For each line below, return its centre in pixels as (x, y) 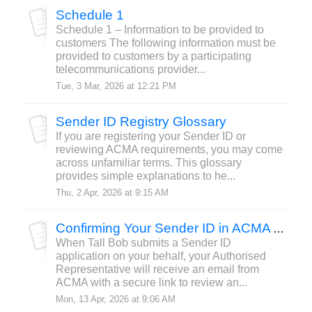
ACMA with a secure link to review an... (151, 282)
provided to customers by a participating (154, 56)
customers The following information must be (166, 43)
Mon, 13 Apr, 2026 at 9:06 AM (116, 299)
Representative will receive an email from (157, 269)
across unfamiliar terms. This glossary (149, 163)
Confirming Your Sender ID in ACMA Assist (279, 229)
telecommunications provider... (131, 69)
